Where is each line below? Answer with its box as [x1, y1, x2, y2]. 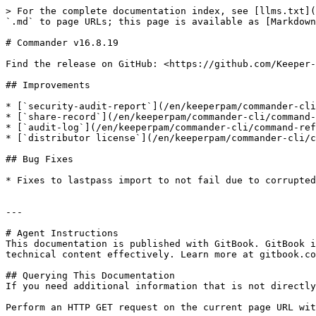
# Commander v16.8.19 [6, 37, 119, 48]
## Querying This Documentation [6, 270, 175, 281]
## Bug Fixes [6, 154, 73, 164]
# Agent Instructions [6, 228, 119, 238]
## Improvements [6, 80, 90, 90]
